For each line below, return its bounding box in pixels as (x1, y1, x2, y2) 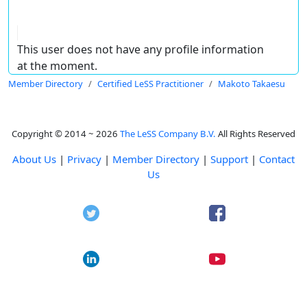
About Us (12, 151, 56, 166)
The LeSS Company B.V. (120, 127, 216, 140)
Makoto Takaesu (218, 77, 285, 90)
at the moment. (17, 58, 97, 73)
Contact (259, 151, 295, 166)
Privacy (67, 151, 101, 166)
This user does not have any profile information (17, 41, 264, 57)
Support (210, 151, 248, 166)
